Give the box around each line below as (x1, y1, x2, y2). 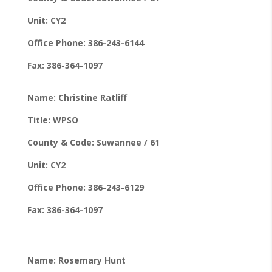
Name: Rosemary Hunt (27, 254, 126, 266)
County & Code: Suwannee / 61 (27, 136, 160, 148)
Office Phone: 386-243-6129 (27, 181, 144, 193)
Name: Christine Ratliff (27, 91, 127, 103)
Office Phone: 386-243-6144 (27, 36, 144, 49)
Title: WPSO (27, 114, 78, 126)
